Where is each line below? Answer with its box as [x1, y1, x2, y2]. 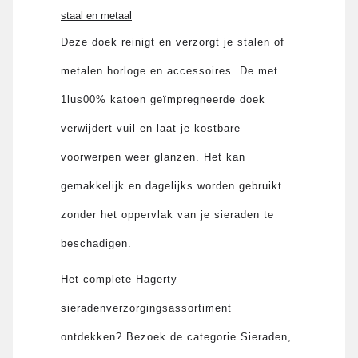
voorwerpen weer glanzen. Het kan [61, 150, 246, 163]
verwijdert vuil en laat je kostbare [61, 121, 241, 134]
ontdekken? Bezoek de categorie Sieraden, [61, 330, 292, 343]
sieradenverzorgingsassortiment [61, 301, 233, 314]
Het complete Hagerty [61, 272, 178, 285]
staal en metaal [61, 9, 132, 22]
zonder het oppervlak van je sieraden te [61, 208, 275, 221]
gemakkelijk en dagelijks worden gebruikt [61, 179, 283, 192]
